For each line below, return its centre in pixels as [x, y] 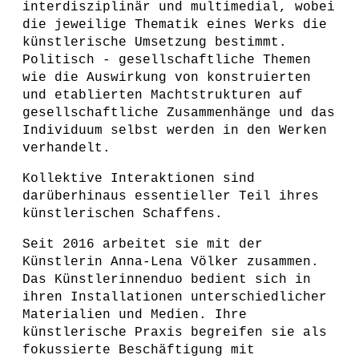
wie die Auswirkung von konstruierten [167, 78]
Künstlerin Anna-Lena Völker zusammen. [171, 262]
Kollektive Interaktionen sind [139, 179]
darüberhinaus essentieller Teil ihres [171, 196]
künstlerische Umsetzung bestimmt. [155, 42]
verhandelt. [71, 148]
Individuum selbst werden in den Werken [175, 131]
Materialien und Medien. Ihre [135, 315]
